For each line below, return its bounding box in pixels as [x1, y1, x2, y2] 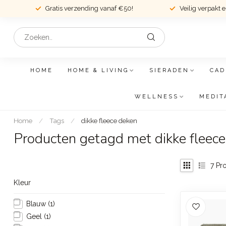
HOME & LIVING [68, 67, 129, 74]
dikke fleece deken [81, 117, 137, 125]
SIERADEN [149, 67, 189, 74]
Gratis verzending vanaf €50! [45, 5, 133, 12]
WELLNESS [134, 93, 179, 100]
